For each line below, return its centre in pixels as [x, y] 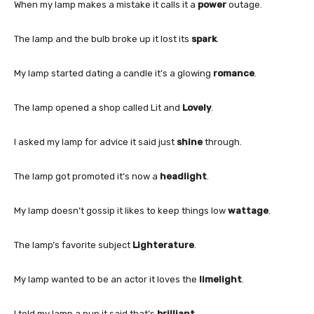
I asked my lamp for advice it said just [95, 142]
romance [234, 73]
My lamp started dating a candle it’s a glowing [114, 73]
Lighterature [163, 245]
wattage [248, 210]
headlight [183, 176]
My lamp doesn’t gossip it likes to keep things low [121, 210]
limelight [220, 279]
